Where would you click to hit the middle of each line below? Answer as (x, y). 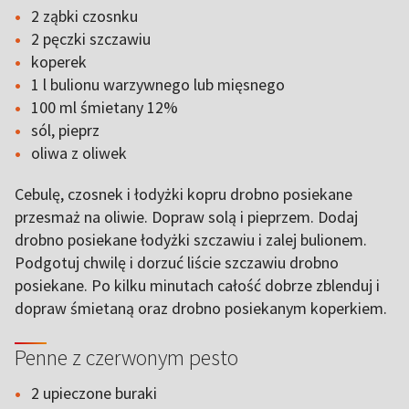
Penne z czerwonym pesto (129, 357)
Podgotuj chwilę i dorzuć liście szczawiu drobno (177, 262)
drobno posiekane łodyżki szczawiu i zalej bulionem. (191, 240)
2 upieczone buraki (94, 393)
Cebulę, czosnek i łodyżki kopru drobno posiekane (184, 194)
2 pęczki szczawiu (91, 39)
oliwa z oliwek (79, 153)
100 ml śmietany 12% (105, 107)
